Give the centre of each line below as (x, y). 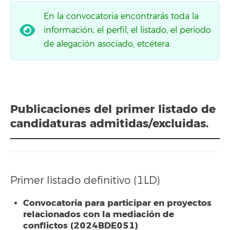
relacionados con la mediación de (99, 214)
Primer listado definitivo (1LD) (85, 180)
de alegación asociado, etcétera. (107, 44)
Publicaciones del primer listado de (113, 109)
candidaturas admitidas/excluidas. (109, 123)
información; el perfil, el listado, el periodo (127, 30)
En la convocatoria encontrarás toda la (121, 16)
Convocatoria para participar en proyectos (117, 203)
